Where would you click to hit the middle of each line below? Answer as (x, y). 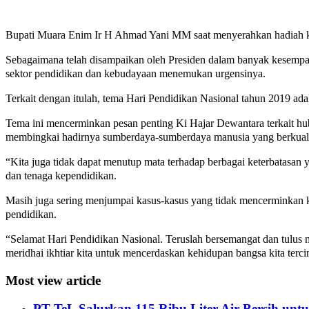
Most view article (53, 280)
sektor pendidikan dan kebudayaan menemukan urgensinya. (136, 74)
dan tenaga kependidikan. (61, 176)
